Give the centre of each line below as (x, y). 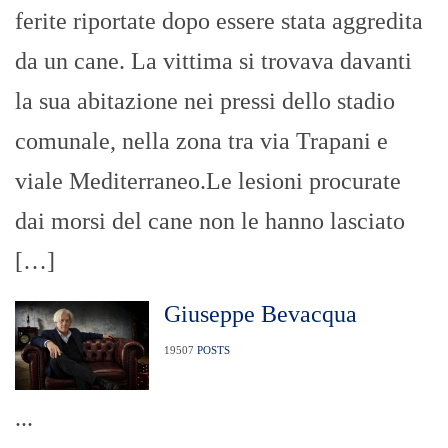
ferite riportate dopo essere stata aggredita (219, 21)
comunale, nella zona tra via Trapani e (201, 141)
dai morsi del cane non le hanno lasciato (210, 221)
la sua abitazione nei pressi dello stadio (205, 101)
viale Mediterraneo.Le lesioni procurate (208, 181)
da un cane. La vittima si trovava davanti (213, 61)
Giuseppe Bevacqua (260, 314)
